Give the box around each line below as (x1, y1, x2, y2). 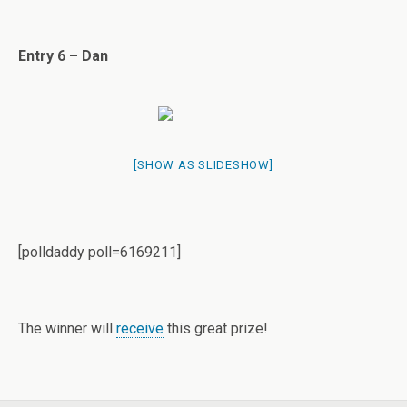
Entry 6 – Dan (18, 47, 108, 65)
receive (116, 320, 164, 337)
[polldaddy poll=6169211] (18, 243, 181, 261)
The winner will (18, 320, 116, 337)
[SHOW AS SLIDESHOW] (134, 158, 273, 172)
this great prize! (164, 320, 268, 337)
